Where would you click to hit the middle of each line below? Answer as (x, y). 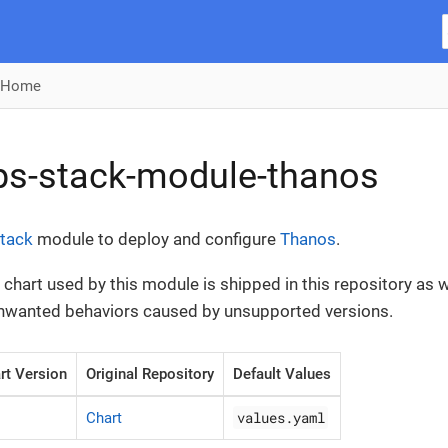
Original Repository (150, 374)
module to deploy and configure (156, 239)
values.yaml (280, 417)
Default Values (282, 374)
